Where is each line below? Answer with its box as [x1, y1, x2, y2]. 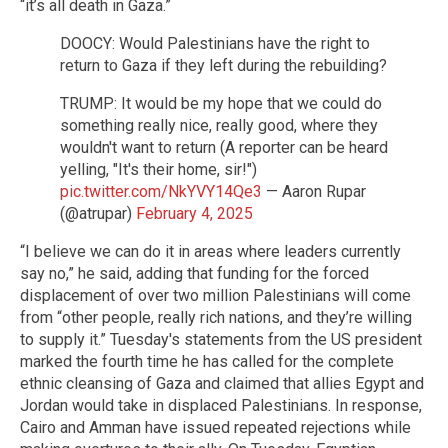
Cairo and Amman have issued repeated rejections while [20, 417, 411, 437]
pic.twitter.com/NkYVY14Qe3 [60, 181, 262, 201]
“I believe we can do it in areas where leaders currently [20, 241, 401, 261]
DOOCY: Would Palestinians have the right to [60, 33, 370, 53]
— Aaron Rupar [262, 181, 366, 201]
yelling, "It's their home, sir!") [60, 159, 257, 179]
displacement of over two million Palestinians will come [20, 285, 411, 305]
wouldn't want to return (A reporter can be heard [60, 137, 388, 157]
